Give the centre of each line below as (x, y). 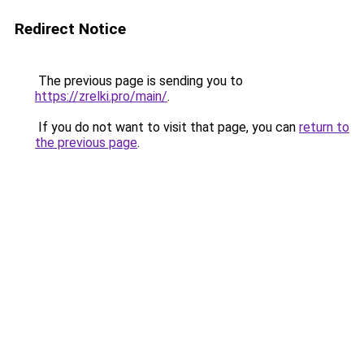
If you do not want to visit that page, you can (167, 127)
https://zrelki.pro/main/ (101, 96)
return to (324, 127)
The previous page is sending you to (139, 81)
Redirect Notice (70, 29)
